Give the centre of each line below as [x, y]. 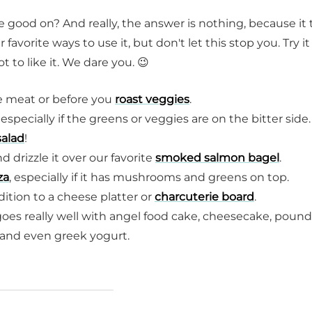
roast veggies [152, 100]
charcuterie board [204, 197]
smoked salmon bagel [217, 158]
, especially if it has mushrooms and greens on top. [149, 178]
